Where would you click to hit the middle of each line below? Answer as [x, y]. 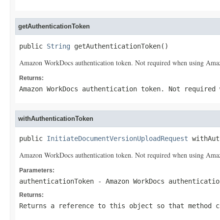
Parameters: [37, 170]
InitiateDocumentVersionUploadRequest [117, 138]
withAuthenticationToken [56, 119]
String [58, 46]
